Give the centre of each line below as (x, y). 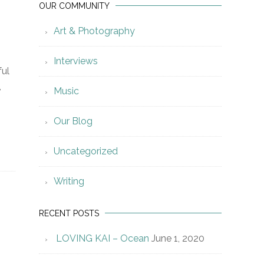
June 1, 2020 (178, 238)
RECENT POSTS (69, 213)
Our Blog (73, 121)
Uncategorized (86, 151)
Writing (69, 181)
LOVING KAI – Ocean (103, 238)
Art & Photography (94, 31)
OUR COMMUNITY (74, 6)
